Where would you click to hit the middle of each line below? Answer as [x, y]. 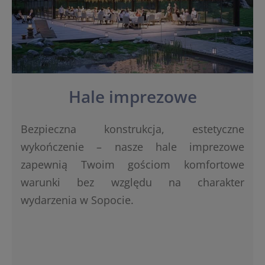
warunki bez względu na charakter [132, 182]
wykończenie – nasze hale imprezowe [132, 146]
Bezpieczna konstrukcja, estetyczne [132, 129]
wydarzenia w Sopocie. [77, 200]
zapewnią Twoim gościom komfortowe [132, 164]
